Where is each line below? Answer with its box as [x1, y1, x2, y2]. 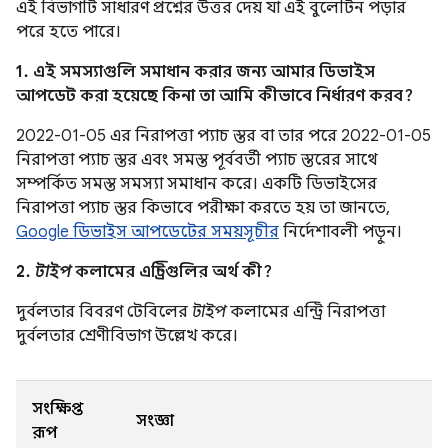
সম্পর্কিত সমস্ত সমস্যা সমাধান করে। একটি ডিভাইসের [16, 174, 377, 194]
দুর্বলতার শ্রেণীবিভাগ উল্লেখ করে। [16, 326, 238, 346]
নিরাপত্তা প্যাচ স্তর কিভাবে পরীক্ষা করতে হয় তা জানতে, [16, 198, 390, 218]
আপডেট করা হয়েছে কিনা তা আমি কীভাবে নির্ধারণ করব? [16, 86, 413, 106]
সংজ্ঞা [136, 411, 174, 431]
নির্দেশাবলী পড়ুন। [279, 222, 402, 242]
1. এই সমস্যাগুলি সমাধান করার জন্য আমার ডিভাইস [16, 62, 375, 82]
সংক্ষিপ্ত [32, 399, 83, 419]
